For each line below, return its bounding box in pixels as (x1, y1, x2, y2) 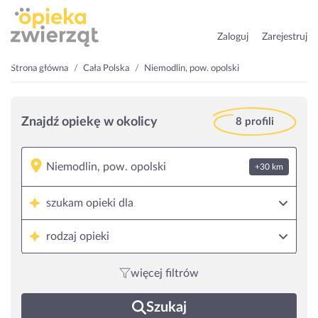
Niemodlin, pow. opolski (144, 64, 239, 73)
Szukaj (146, 300, 187, 314)
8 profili (235, 116, 274, 127)
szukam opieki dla (46, 197, 133, 209)
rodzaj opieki (46, 231, 109, 242)
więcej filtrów (131, 268, 199, 279)
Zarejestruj (262, 32, 307, 42)
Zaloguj (217, 32, 248, 42)
